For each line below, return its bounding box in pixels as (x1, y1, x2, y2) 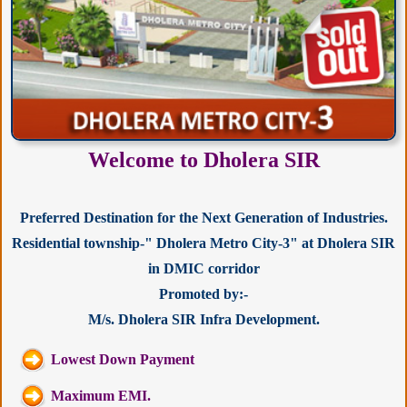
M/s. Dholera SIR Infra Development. (87, 311, 320, 327)
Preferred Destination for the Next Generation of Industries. (19, 209, 388, 225)
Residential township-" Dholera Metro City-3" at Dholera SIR (12, 234, 395, 251)
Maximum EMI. (51, 387, 152, 403)
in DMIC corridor (147, 260, 260, 276)
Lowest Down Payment (51, 351, 195, 367)
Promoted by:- (159, 285, 248, 302)
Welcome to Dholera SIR (87, 147, 320, 172)
